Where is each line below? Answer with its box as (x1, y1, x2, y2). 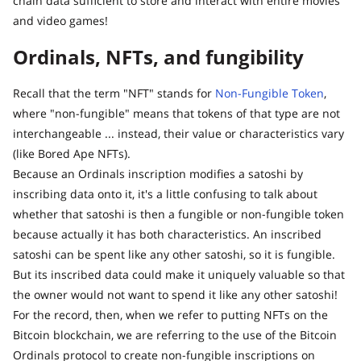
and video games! (13, 12, 108, 28)
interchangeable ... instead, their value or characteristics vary (13, 125, 344, 141)
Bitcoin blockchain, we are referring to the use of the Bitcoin (13, 326, 337, 342)
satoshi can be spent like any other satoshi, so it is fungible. (13, 246, 335, 262)
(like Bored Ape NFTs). (13, 145, 131, 161)
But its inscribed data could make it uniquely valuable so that (13, 266, 345, 282)
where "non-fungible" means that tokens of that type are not (13, 105, 340, 121)
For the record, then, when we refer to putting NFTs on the (13, 306, 328, 322)
